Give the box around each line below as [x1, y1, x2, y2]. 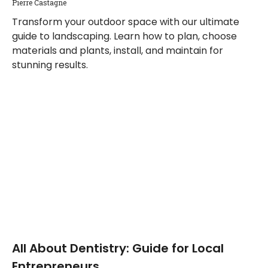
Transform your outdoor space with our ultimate [12, 15, 239, 29]
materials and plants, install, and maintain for [12, 44, 223, 57]
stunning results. [12, 58, 88, 72]
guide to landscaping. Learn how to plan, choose [12, 29, 237, 43]
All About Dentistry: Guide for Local [12, 240, 224, 257]
